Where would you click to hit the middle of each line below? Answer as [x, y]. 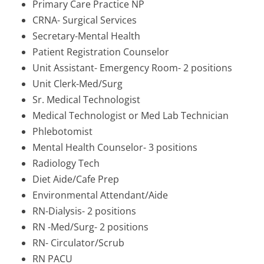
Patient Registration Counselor [101, 52]
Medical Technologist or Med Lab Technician [131, 116]
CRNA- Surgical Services [85, 20]
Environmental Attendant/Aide [100, 195]
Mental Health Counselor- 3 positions [115, 148]
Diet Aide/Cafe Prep [76, 179]
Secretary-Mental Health [86, 36]
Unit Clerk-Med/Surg [77, 84]
